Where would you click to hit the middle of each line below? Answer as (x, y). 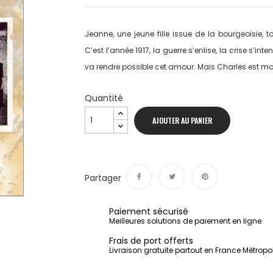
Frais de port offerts (151, 241)
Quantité (104, 98)
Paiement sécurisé (149, 211)
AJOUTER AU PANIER (182, 120)
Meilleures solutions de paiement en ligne (185, 221)
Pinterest (210, 201)
